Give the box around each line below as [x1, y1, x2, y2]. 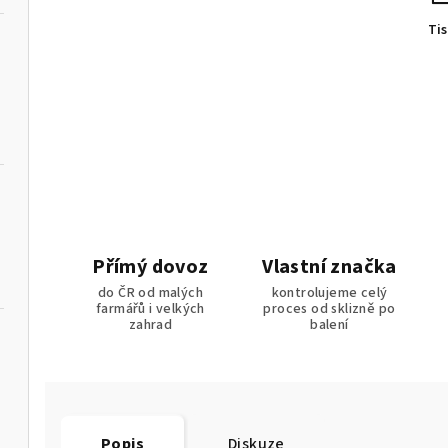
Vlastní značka [262, 252, 397, 281]
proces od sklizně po [263, 298, 396, 319]
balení [310, 314, 349, 335]
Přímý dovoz [92, 252, 209, 281]
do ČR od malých [97, 282, 203, 303]
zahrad [128, 314, 173, 335]
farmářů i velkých [96, 298, 205, 319]
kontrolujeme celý [271, 282, 388, 303]
